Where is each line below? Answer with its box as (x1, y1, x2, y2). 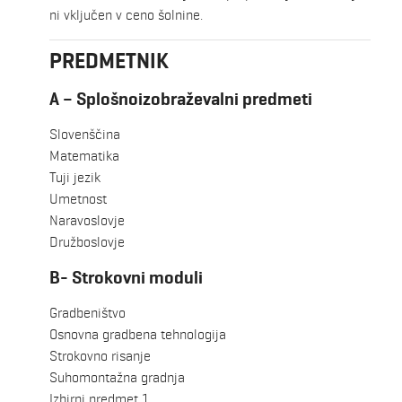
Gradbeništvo (49, 304, 126, 322)
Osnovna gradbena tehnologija (49, 326, 226, 344)
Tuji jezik (49, 169, 100, 187)
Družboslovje (49, 233, 125, 251)
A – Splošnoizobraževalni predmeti (49, 88, 312, 111)
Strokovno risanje (49, 347, 151, 365)
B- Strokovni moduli (49, 267, 203, 290)
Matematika (49, 147, 119, 165)
